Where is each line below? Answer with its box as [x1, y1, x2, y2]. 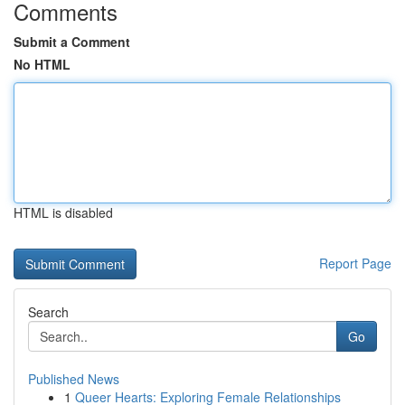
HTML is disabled [14, 203, 113, 221]
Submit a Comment [14, 33, 130, 51]
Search [28, 303, 69, 321]
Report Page [319, 254, 391, 272]
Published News [28, 370, 119, 388]
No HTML [14, 55, 71, 73]
